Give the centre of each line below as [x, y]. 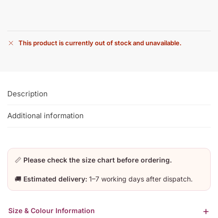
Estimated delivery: [55, 179]
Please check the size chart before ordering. [98, 160]
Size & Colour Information [52, 211]
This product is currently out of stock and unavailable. [100, 43]
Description [27, 93]
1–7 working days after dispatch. [140, 179]
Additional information [45, 116]
